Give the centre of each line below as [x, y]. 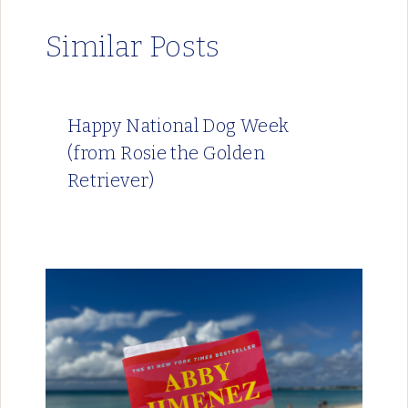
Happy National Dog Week [178, 126]
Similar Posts [133, 47]
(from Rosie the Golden [166, 153]
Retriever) [111, 181]
